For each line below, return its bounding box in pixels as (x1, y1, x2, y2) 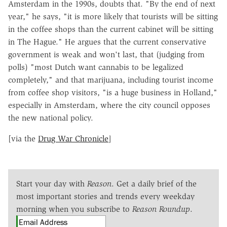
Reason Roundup (132, 204, 190, 214)
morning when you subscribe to (16, 204, 132, 214)
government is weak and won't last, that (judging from (8, 49, 205, 59)
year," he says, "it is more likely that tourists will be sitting (8, 11, 218, 21)
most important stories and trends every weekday (16, 191, 195, 201)
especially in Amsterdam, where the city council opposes (8, 100, 210, 110)
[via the (8, 133, 38, 143)
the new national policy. (8, 112, 93, 123)
